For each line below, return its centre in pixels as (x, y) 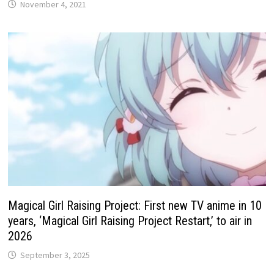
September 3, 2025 (55, 255)
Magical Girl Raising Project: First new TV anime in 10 (135, 206)
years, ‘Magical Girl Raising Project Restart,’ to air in (130, 221)
